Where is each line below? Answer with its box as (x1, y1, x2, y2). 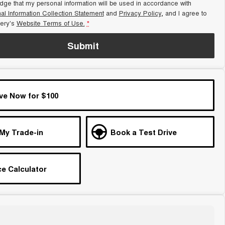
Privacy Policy (119, 8, 161, 18)
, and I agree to (161, 8, 207, 18)
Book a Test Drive (110, 127, 177, 138)
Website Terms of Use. (16, 18, 85, 28)
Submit (67, 39, 99, 52)
